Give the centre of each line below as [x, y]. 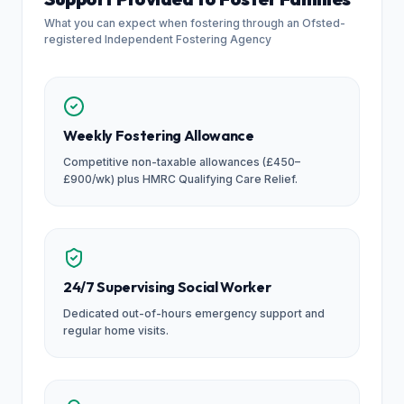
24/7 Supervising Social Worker [167, 287]
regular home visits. [116, 331]
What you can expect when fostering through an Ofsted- [195, 23]
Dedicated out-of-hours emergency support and [194, 313]
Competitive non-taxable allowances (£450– [182, 162]
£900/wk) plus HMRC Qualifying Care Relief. [180, 179]
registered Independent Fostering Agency [158, 39]
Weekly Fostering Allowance [159, 135]
